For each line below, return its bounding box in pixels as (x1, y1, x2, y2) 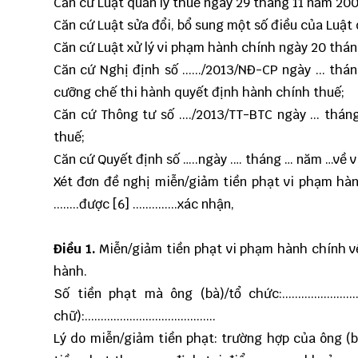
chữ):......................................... (54, 308, 216, 325)
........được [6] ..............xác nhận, (54, 196, 234, 213)
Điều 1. (54, 241, 96, 258)
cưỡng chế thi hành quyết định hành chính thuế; (54, 84, 344, 101)
